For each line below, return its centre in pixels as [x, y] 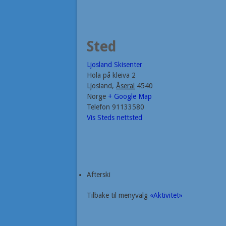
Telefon [98, 107]
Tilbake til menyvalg [118, 195]
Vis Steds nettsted [115, 117]
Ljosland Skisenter [115, 64]
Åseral [125, 86]
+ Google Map [130, 96]
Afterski [99, 174]
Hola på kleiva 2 [111, 75]
